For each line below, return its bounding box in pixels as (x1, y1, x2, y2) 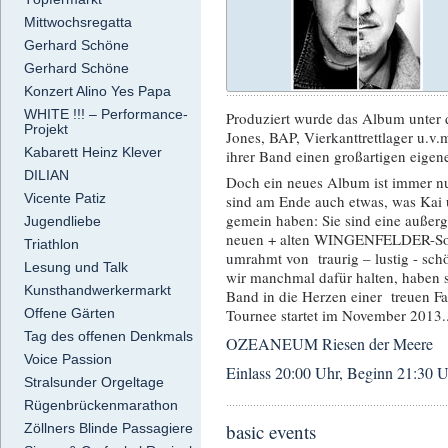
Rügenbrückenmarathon (24, 397, 178, 414)
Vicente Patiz (24, 190, 106, 207)
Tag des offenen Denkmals (24, 328, 193, 345)
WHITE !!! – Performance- (24, 106, 188, 123)
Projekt (24, 121, 68, 138)
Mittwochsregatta (24, 14, 132, 31)
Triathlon (24, 236, 79, 253)
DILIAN (24, 167, 69, 184)
